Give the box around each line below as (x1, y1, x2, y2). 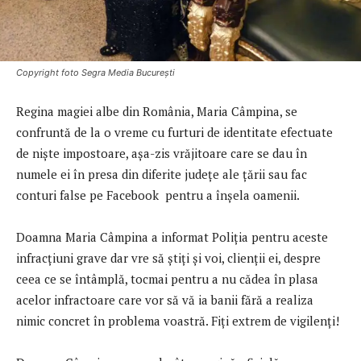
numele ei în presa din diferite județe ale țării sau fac (16, 165, 307, 182)
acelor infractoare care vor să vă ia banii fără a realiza (16, 291, 313, 308)
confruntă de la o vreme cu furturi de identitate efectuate (16, 123, 333, 140)
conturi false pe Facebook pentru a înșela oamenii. (16, 186, 300, 203)
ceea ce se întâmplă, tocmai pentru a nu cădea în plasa (16, 270, 318, 287)
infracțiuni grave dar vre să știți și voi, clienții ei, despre (16, 249, 321, 266)
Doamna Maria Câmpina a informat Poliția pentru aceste (16, 228, 328, 245)
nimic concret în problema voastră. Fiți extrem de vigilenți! (16, 312, 339, 329)
